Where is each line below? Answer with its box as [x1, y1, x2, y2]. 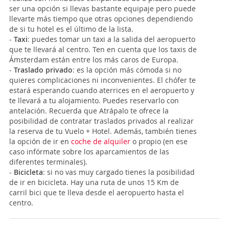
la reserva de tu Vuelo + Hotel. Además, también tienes [9, 126, 197, 136]
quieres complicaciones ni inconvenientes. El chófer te [9, 75, 196, 85]
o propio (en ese [130, 136, 188, 147]
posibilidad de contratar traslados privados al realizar [9, 116, 194, 126]
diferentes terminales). [9, 157, 87, 167]
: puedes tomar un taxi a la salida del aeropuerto [28, 34, 195, 44]
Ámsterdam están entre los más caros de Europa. [9, 55, 178, 65]
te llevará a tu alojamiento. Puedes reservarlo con [9, 96, 179, 106]
